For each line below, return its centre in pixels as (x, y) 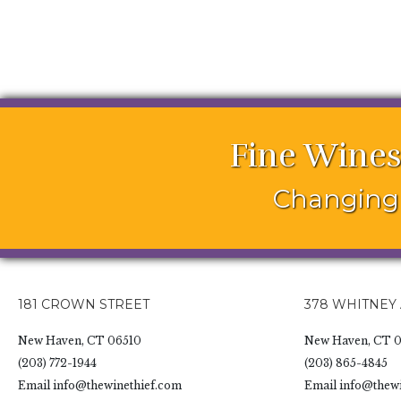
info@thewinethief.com (117, 385)
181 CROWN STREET (84, 304)
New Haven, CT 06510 (80, 341)
